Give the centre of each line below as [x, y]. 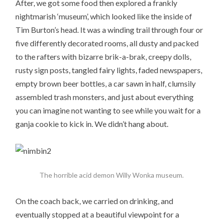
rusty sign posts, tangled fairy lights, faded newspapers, [109, 70]
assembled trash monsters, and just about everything [105, 97]
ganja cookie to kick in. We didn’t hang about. [92, 124]
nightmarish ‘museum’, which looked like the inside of [104, 16]
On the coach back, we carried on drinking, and [95, 201]
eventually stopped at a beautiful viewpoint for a [98, 215]
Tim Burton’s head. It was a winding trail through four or [110, 30]
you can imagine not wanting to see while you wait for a [108, 111]
